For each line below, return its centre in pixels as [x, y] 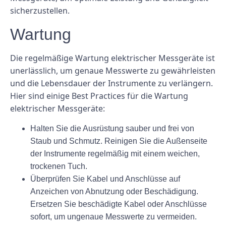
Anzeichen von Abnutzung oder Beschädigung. [114, 192]
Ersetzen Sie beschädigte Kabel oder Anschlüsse [119, 204]
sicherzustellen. [40, 11]
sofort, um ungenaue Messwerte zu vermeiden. [114, 217]
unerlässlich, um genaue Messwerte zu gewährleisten [113, 70]
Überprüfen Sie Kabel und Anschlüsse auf [105, 179]
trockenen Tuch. [59, 166]
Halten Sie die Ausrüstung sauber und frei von [112, 129]
